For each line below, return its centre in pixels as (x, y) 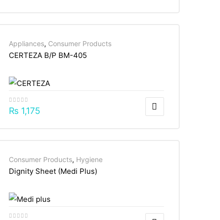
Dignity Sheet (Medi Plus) (53, 171)
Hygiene (89, 160)
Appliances (26, 44)
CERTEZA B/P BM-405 (48, 55)
